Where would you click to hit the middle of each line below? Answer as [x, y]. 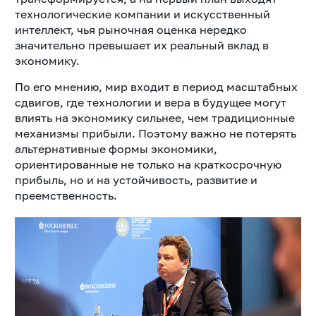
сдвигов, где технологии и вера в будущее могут [150, 102]
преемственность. [66, 195]
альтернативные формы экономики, [116, 148]
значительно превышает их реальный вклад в [141, 45]
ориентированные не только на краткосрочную [148, 164]
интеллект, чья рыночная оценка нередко [130, 29]
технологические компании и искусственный [142, 14]
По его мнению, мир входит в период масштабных [156, 86]
